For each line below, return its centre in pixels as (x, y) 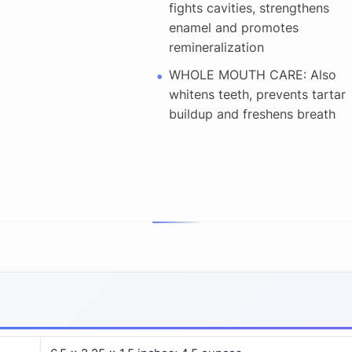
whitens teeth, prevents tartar (257, 94)
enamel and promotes (233, 27)
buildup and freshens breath (252, 114)
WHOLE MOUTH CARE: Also (252, 74)
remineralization (216, 47)
